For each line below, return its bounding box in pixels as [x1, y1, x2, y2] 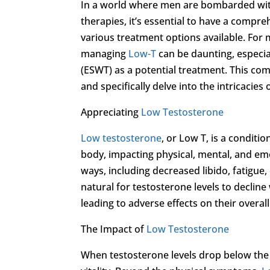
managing [81, 46, 129, 60]
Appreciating [81, 105, 142, 119]
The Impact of [81, 222, 147, 236]
